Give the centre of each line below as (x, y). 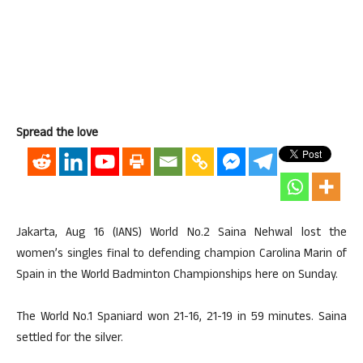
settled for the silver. (70, 339)
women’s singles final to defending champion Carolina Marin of (181, 255)
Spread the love (57, 134)
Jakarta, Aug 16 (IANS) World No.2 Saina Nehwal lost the (181, 234)
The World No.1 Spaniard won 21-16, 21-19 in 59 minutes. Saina (181, 318)
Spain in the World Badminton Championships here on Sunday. (177, 276)
